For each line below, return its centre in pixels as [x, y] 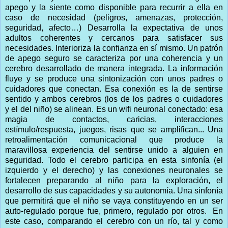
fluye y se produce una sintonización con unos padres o [114, 78]
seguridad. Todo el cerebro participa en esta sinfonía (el [114, 160]
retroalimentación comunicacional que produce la [114, 139]
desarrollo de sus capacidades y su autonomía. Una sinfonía [114, 190]
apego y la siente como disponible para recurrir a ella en [114, 7]
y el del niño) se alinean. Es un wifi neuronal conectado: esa [114, 109]
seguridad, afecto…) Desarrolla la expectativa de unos [114, 27]
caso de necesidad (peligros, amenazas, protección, [114, 17]
